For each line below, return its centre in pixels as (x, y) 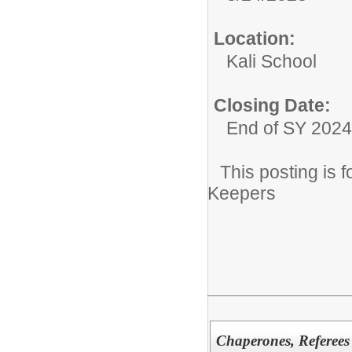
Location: (255, 38)
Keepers (242, 193)
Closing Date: (272, 105)
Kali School (271, 61)
